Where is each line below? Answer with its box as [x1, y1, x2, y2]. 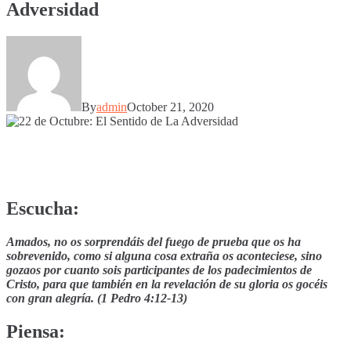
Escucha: [6, 197, 79, 219]
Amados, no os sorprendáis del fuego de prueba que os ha [6, 234, 301, 248]
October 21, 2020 [127, 100, 214, 114]
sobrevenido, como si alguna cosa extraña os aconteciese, [6, 248, 301, 262]
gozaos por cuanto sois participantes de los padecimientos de [6, 262, 312, 277]
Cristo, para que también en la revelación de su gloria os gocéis [6, 277, 327, 291]
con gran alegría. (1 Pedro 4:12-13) [6, 291, 187, 305]
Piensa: [6, 320, 65, 342]
